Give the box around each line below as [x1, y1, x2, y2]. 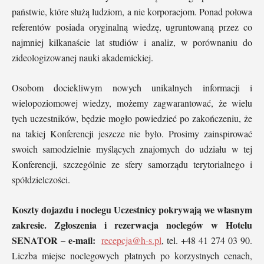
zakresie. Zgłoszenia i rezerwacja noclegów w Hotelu [12, 217, 252, 232]
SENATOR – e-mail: [12, 233, 98, 247]
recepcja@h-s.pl [101, 233, 162, 246]
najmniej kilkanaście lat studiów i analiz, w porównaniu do [12, 35, 252, 48]
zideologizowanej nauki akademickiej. [12, 51, 153, 64]
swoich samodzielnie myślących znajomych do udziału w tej [12, 142, 252, 155]
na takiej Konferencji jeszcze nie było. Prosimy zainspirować [12, 127, 252, 140]
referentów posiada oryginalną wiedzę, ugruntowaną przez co [12, 20, 252, 33]
